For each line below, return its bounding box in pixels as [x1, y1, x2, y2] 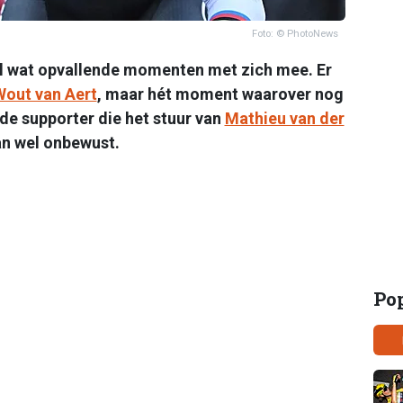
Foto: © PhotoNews [251, 27, 338, 40]
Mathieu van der [224, 108, 345, 128]
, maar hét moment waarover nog [96, 84, 344, 103]
